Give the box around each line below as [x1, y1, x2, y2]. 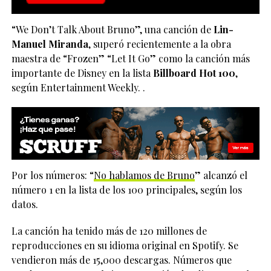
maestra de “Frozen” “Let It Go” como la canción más [11, 51, 250, 65]
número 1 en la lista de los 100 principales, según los [11, 183, 242, 197]
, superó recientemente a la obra [88, 37, 231, 50]
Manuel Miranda [11, 37, 88, 50]
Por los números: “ [11, 169, 94, 182]
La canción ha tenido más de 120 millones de [11, 224, 207, 238]
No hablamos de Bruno [93, 169, 195, 182]
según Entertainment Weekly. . [11, 80, 145, 94]
